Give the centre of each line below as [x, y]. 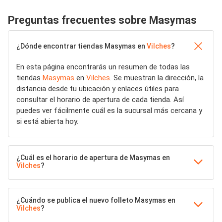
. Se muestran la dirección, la [157, 78]
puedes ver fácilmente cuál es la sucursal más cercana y [109, 111]
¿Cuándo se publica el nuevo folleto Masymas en [96, 200]
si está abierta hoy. [47, 121]
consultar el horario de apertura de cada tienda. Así [100, 100]
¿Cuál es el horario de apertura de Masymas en [93, 158]
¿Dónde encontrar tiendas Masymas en [82, 46]
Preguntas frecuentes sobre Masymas [102, 20]
